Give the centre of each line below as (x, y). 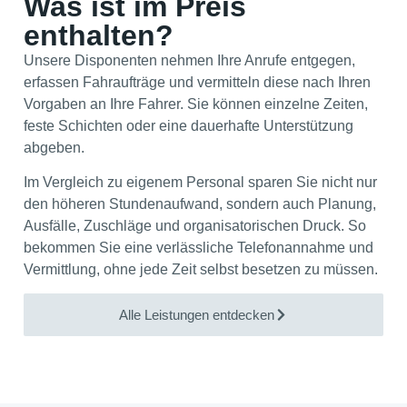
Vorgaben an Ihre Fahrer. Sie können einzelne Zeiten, (196, 104)
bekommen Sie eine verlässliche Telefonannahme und (199, 248)
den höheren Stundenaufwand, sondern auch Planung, (200, 204)
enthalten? (99, 35)
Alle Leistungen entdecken (197, 315)
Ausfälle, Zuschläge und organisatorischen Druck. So (195, 226)
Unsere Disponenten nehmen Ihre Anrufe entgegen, (189, 60)
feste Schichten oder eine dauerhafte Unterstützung (189, 125)
